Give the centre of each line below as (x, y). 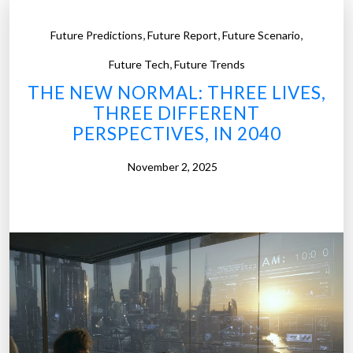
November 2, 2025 (173, 167)
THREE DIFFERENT (176, 113)
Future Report (182, 35)
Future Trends (209, 65)
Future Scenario (261, 35)
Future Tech (139, 65)
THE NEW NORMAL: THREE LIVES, (176, 93)
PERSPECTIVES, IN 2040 (176, 134)
